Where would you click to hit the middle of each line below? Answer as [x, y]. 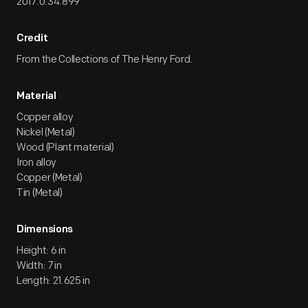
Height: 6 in [41, 251]
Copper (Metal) [49, 178]
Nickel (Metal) [46, 132]
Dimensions [45, 230]
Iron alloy [36, 163]
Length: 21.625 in [53, 281]
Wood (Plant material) [65, 147]
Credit [32, 39]
